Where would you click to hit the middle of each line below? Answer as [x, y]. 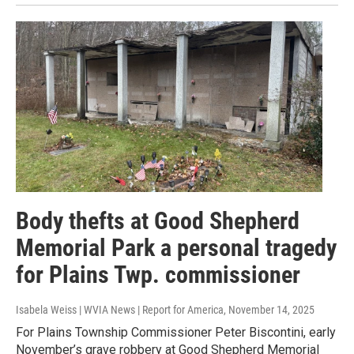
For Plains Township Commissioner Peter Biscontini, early [176, 333]
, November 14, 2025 [269, 310]
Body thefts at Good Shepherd [158, 221]
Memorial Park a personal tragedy [176, 248]
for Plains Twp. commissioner [158, 275]
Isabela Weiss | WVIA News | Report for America [120, 310]
